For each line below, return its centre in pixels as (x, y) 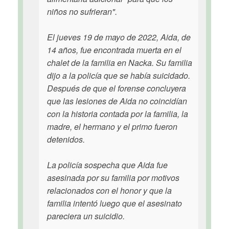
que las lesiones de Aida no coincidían (117, 101)
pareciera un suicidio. (86, 216)
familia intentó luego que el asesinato (114, 203)
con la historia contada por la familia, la (118, 114)
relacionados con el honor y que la (109, 190)
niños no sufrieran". (82, 12)
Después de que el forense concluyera (117, 88)
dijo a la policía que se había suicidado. (119, 75)
